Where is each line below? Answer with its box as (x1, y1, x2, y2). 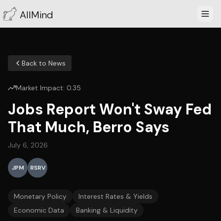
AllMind (20, 8, 53, 21)
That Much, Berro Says (8, 117, 169, 137)
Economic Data (14, 206, 64, 215)
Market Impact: (16, 83, 67, 92)
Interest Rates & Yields (78, 192, 152, 201)
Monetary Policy (14, 192, 67, 201)
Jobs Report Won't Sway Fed (8, 100, 212, 119)
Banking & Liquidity (76, 206, 138, 215)
